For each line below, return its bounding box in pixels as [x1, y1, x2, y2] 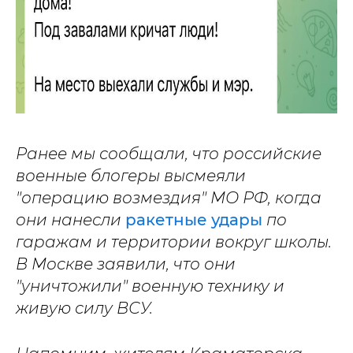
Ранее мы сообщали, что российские [16, 143, 321, 163]
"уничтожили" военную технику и [16, 276, 284, 295]
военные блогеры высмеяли [16, 165, 246, 185]
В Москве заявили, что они [16, 254, 236, 273]
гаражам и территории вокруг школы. [16, 232, 332, 251]
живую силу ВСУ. [16, 298, 153, 318]
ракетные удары [125, 210, 262, 229]
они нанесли [16, 210, 125, 229]
